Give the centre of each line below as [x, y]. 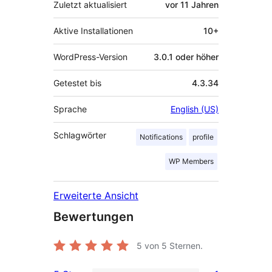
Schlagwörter [80, 135]
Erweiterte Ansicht [96, 196]
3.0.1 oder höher [186, 57]
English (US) [195, 109]
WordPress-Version [91, 57]
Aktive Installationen [93, 31]
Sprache [70, 109]
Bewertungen [93, 217]
